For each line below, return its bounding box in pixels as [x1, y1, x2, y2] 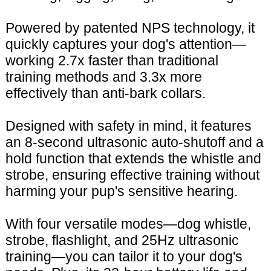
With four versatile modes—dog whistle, [5, 216, 251, 232]
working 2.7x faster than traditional [5, 53, 218, 69]
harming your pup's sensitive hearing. [5, 183, 238, 200]
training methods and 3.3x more [5, 69, 202, 85]
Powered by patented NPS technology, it [5, 20, 255, 36]
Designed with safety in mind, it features [5, 118, 252, 134]
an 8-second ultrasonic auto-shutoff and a [5, 134, 264, 151]
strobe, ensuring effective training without [5, 167, 260, 183]
